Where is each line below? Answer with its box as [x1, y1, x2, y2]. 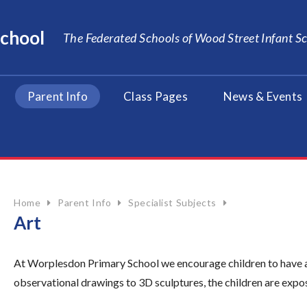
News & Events [223, 89, 303, 103]
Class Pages [123, 89, 188, 103]
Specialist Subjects [128, 197, 217, 208]
